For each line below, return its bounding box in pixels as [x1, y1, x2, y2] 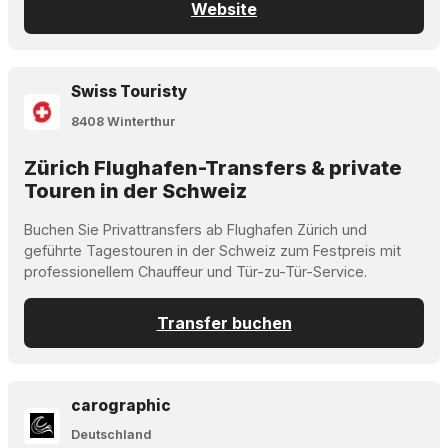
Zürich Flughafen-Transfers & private [24, 155, 402, 180]
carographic [71, 395, 172, 415]
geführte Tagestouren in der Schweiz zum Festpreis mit [24, 241, 401, 259]
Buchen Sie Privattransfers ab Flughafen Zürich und [24, 220, 367, 238]
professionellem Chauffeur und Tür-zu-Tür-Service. [24, 262, 367, 280]
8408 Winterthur [71, 113, 177, 129]
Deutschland [71, 427, 153, 443]
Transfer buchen [156, 312, 292, 333]
